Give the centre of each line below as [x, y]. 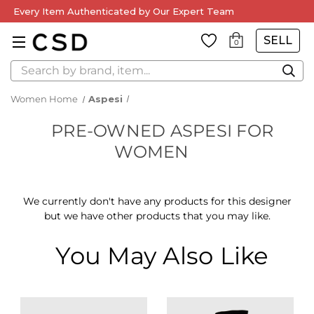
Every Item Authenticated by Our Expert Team [124, 11]
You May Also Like [162, 256]
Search [27, 67]
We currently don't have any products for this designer [157, 201]
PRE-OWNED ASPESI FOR [162, 131]
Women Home [44, 99]
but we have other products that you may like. [157, 216]
